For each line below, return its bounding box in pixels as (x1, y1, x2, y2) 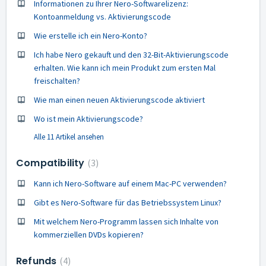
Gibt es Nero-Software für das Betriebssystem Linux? (34, 197, 221, 208)
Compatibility (16, 156, 87, 170)
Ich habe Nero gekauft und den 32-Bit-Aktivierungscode (34, 49, 229, 60)
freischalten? (34, 75, 80, 86)
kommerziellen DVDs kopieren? (34, 229, 144, 240)
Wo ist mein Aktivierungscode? (34, 113, 143, 124)
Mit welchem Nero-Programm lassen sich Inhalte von (34, 216, 218, 227)
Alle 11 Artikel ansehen (34, 132, 104, 142)
